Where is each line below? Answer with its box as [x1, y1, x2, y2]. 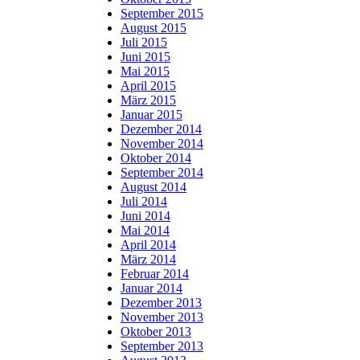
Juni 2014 [121, 208, 170, 223]
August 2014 [121, 179, 186, 194]
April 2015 [121, 78, 176, 92]
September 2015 [121, 6, 203, 20]
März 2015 [121, 92, 176, 107]
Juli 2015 [121, 35, 167, 49]
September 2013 [121, 338, 203, 353]
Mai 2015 [121, 63, 170, 78]
